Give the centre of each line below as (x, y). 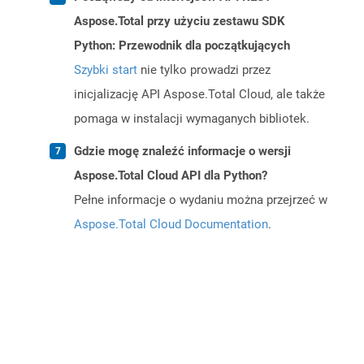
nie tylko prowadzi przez (204, 70)
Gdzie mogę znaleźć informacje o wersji (182, 152)
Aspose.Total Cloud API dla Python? (171, 176)
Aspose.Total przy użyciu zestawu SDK (180, 22)
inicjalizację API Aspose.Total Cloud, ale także (199, 95)
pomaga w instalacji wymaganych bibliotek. (192, 119)
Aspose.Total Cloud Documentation (171, 225)
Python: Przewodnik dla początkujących (182, 46)
